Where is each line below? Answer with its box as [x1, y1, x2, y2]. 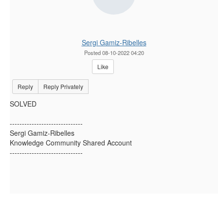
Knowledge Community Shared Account [10, 138, 132, 148]
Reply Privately [43, 82, 83, 91]
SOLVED [10, 99, 36, 109]
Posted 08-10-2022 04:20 [84, 49, 144, 57]
